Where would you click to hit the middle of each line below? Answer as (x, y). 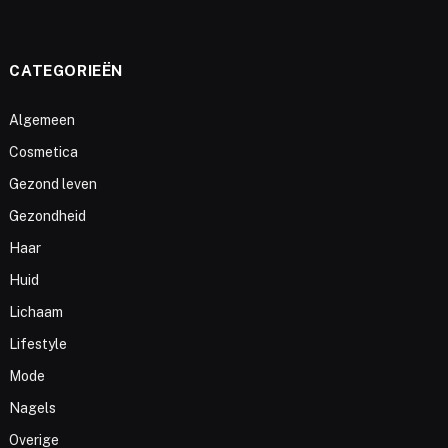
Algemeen (42, 119)
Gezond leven (53, 183)
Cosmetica (44, 151)
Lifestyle (38, 343)
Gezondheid (48, 215)
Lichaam (36, 311)
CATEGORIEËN (66, 70)
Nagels (33, 407)
